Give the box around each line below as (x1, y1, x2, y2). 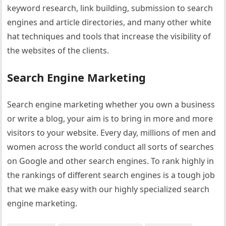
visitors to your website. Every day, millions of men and (7, 127, 216, 138)
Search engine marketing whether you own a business (7, 99, 215, 110)
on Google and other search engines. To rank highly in (7, 155, 214, 166)
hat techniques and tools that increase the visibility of (7, 31, 211, 42)
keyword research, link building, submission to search (7, 3, 213, 14)
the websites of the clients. (7, 45, 109, 56)
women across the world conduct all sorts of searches (7, 141, 214, 152)
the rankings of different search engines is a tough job (7, 169, 215, 181)
